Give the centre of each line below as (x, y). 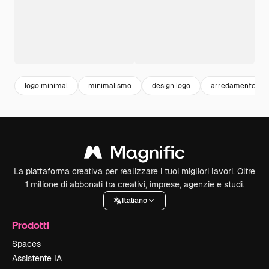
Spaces (26, 244)
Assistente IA (37, 258)
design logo (171, 86)
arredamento (233, 86)
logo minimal (46, 86)
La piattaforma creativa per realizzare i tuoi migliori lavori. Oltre (134, 171)
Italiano (134, 200)
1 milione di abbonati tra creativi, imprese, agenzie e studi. (134, 184)
